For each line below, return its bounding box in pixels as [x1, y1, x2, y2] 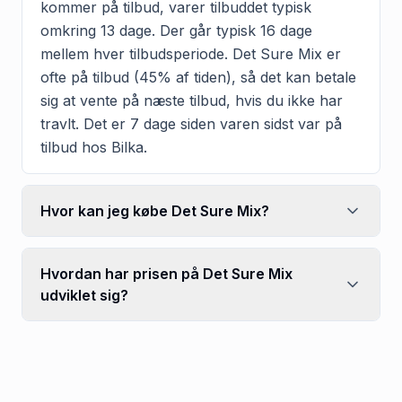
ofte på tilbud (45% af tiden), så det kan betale [40, 67, 356, 86]
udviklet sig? [40, 285, 128, 304]
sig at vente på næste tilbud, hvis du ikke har [40, 91, 343, 109]
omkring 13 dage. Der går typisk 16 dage [40, 21, 312, 39]
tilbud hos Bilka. [40, 137, 147, 156]
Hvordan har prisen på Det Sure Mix [40, 264, 293, 283]
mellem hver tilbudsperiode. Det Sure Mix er [40, 44, 341, 63]
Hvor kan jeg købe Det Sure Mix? [40, 201, 269, 220]
